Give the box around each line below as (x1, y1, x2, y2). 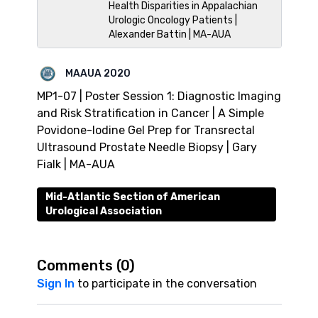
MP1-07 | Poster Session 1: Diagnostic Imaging (36, 89, 281, 103)
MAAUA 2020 (65, 67, 131, 79)
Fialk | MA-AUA (36, 158, 115, 171)
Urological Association (45, 205, 162, 217)
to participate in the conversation (74, 277, 257, 290)
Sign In (36, 277, 75, 290)
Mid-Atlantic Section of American (45, 191, 220, 203)
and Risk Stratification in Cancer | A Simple (36, 106, 264, 120)
